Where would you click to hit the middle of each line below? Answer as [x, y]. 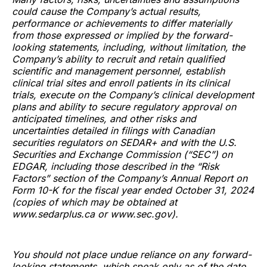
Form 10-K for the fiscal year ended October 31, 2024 [133, 190]
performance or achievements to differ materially [122, 23]
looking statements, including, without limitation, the [128, 47]
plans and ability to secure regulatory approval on [124, 106]
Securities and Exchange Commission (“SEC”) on [122, 154]
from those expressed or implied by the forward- [122, 35]
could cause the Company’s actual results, [106, 11]
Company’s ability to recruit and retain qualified [118, 59]
